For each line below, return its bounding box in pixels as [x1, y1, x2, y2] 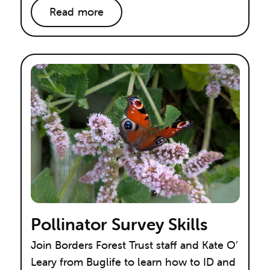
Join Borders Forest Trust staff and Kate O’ [30, 238, 238, 253]
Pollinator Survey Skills [30, 214, 208, 235]
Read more [49, 4, 104, 19]
